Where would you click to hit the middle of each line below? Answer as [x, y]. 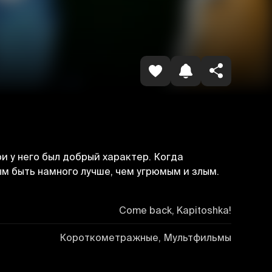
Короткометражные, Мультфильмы [145, 237]
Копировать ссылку [151, 13]
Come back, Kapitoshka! [175, 210]
